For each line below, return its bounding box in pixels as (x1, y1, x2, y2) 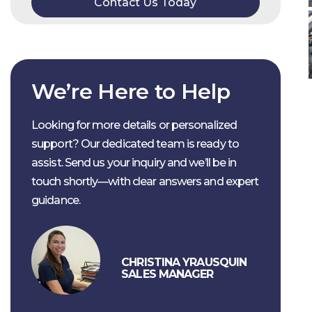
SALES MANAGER (121, 267, 214, 281)
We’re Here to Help (31, 78, 231, 104)
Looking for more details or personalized (31, 118, 237, 132)
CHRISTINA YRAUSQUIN (121, 255, 247, 269)
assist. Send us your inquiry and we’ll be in (31, 155, 237, 169)
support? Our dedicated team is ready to (31, 136, 239, 150)
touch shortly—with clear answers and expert (31, 174, 259, 188)
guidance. (31, 193, 80, 207)
